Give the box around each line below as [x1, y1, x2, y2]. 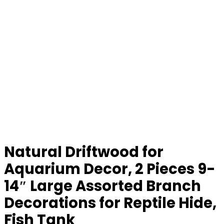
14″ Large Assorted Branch [4, 176, 201, 196]
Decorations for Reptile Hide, [4, 193, 216, 213]
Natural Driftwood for [4, 142, 163, 162]
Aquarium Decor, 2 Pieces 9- [4, 159, 215, 179]
